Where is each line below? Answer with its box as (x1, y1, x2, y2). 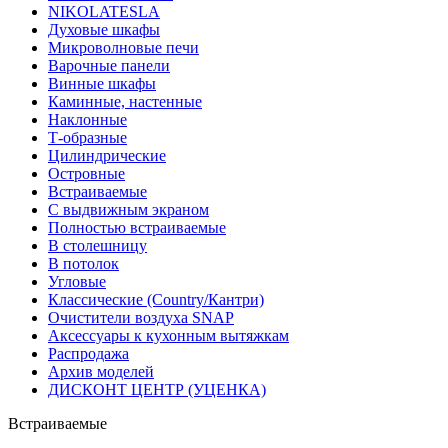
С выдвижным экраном (48, 200, 209, 218)
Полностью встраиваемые (48, 218, 226, 236)
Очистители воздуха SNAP (48, 308, 234, 326)
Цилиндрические (48, 146, 166, 164)
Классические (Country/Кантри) (48, 290, 264, 308)
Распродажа (48, 344, 129, 362)
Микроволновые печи (48, 38, 199, 56)
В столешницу (48, 236, 147, 254)
